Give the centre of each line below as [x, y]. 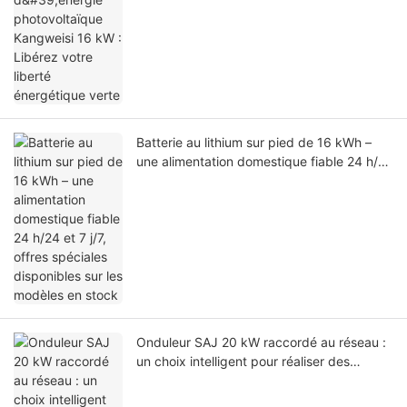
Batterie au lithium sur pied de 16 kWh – [254, 142]
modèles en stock [189, 199]
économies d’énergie [197, 380]
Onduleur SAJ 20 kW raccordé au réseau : [261, 342]
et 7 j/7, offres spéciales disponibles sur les [263, 180]
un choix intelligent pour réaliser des [243, 361]
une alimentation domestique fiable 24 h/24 [265, 161]
